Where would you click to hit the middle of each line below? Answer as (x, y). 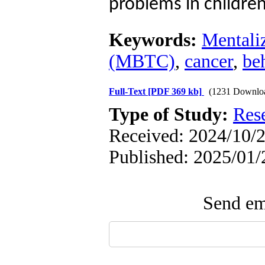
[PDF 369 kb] (175, 91)
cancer (209, 61)
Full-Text (128, 91)
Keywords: (155, 40)
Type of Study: (171, 114)
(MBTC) (142, 61)
